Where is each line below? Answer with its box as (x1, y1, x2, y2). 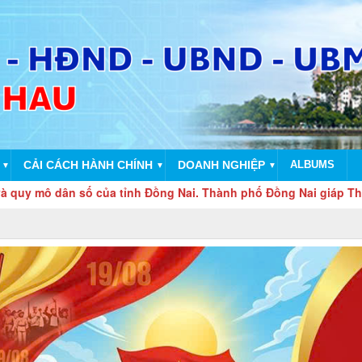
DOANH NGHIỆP (178, 158, 265, 171)
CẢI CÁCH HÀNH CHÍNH (23, 158, 153, 171)
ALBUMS (290, 158, 335, 170)
